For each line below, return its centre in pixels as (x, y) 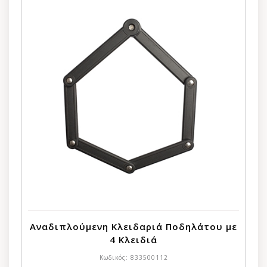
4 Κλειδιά (133, 239)
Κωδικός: (115, 257)
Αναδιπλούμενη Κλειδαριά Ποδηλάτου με (133, 226)
